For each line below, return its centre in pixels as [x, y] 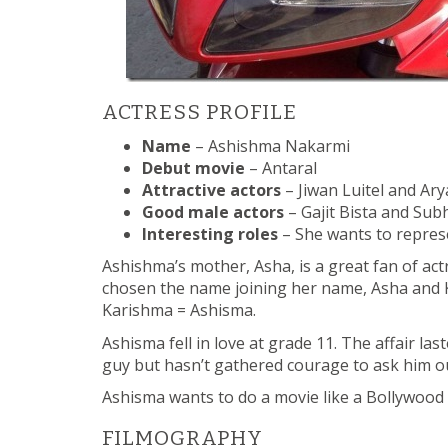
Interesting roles [210, 233]
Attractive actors [211, 189]
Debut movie [193, 167]
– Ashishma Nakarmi [270, 145]
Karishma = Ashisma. [179, 310]
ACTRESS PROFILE [199, 112]
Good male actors [213, 211]
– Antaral [281, 167]
